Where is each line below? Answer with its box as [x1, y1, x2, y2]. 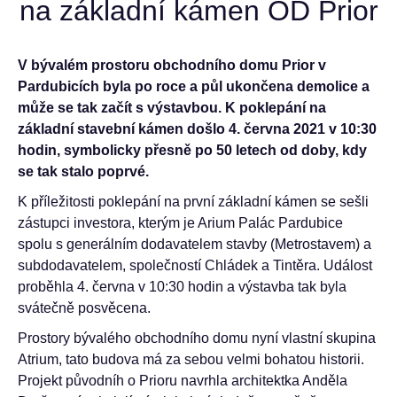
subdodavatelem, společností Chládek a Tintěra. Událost [18, 258, 372, 273]
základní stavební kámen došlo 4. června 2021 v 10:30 [18, 121, 377, 136]
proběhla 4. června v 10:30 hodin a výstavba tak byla [18, 279, 346, 294]
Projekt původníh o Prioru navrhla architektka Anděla [18, 373, 347, 388]
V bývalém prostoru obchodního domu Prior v [18, 58, 326, 73]
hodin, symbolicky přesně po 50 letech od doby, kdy [18, 143, 367, 158]
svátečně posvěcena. [18, 300, 151, 315]
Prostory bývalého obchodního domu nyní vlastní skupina [18, 331, 376, 346]
